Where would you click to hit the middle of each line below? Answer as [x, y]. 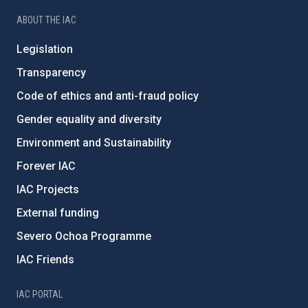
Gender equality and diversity [89, 119]
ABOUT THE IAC [46, 20]
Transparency [51, 73]
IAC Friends [45, 260]
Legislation [45, 49]
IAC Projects [48, 189]
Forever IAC [46, 166]
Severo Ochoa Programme [84, 236]
